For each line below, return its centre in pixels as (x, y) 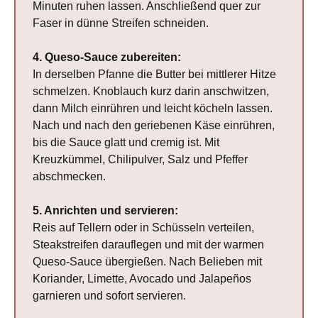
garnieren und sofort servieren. (110, 296)
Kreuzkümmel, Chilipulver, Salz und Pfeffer (141, 160)
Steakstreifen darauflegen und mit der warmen (149, 245)
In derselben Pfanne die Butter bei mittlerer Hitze (155, 75)
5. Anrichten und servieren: (106, 211)
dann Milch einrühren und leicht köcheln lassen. (153, 109)
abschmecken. (70, 177)
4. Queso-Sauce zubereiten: (107, 57)
